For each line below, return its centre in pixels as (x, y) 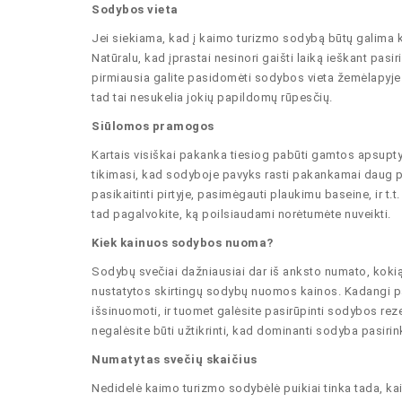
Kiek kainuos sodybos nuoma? (183, 243)
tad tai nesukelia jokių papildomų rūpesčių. (212, 97)
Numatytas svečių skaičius (175, 359)
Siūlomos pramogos (153, 126)
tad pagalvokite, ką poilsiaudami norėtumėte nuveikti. (241, 214)
